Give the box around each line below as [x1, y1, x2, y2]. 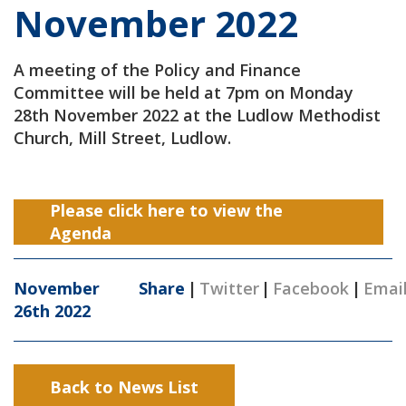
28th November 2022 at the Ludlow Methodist [14, 104, 381, 126]
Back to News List [50, 375, 198, 398]
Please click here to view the [50, 199, 283, 221]
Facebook [273, 277, 350, 299]
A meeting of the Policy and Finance [14, 59, 301, 81]
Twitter [198, 277, 259, 299]
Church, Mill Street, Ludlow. [14, 127, 231, 149]
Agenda [50, 222, 111, 244]
